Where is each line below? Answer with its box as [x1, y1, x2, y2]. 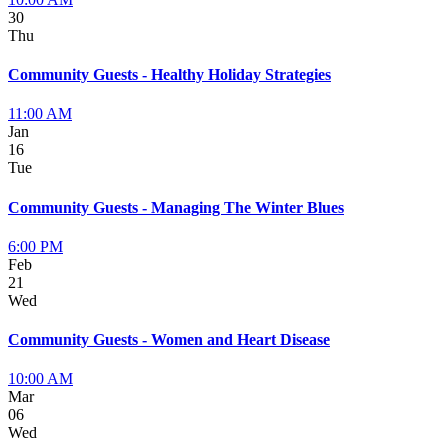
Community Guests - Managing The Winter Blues [8, 198, 344, 216]
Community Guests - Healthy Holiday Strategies [8, 66, 331, 84]
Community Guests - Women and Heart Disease [8, 331, 330, 349]
